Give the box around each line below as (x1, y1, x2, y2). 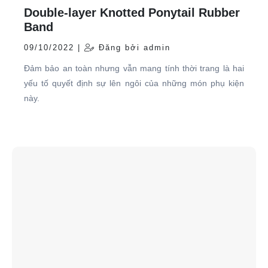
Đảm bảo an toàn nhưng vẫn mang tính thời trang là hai (24, 63, 244, 73)
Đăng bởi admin (95, 42, 170, 52)
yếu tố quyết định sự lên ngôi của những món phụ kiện (24, 78, 244, 88)
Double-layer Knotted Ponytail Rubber (24, 5, 240, 19)
